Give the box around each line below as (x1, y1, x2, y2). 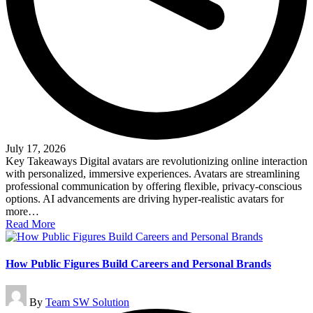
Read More (6, 217, 55, 230)
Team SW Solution (45, 296, 129, 309)
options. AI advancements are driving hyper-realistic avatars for (6, 192, 284, 205)
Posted (5, 284, 34, 297)
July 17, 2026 (6, 142, 66, 154)
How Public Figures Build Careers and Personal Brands (6, 258, 271, 270)
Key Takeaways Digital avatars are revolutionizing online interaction (6, 154, 307, 167)
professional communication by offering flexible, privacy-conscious (6, 180, 302, 192)
